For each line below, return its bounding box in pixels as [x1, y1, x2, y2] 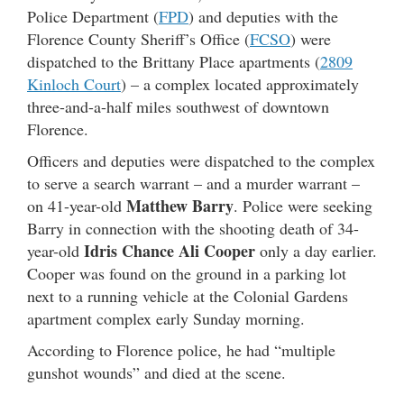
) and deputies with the [188, 5, 338, 27]
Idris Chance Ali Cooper [84, 238, 255, 262]
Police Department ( [27, 5, 159, 27]
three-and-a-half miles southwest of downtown [27, 95, 329, 117]
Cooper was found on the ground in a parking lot [27, 262, 346, 284]
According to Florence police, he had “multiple [27, 338, 335, 361]
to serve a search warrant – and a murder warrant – [27, 171, 360, 194]
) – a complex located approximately [121, 72, 359, 95]
